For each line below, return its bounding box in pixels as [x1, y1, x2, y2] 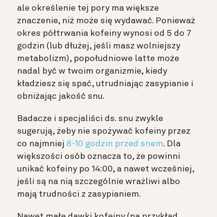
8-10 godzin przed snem [66, 139, 163, 148]
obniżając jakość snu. [17, 92, 105, 101]
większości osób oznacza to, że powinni [17, 152, 180, 161]
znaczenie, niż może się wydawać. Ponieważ [17, 16, 195, 25]
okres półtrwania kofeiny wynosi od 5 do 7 [17, 29, 191, 38]
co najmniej [17, 139, 66, 148]
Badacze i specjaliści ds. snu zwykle [17, 114, 163, 123]
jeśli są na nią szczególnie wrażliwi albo [17, 177, 180, 186]
